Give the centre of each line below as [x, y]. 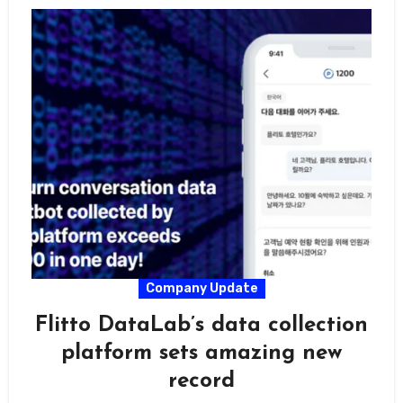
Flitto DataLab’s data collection [201, 326]
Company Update [201, 289]
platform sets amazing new [201, 354]
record [201, 382]
